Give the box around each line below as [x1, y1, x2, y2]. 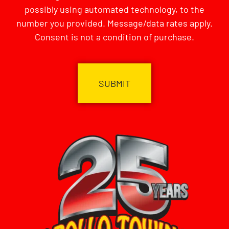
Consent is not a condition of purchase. [34, 31, 194, 43]
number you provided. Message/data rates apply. [16, 17, 213, 29]
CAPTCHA [15, 51, 50, 61]
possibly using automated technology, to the [24, 4, 204, 15]
